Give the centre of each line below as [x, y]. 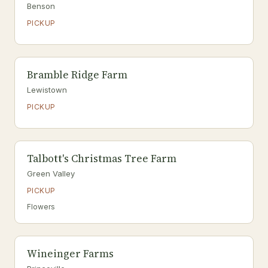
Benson [41, 6]
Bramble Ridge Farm [77, 75]
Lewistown [47, 90]
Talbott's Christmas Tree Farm [102, 159]
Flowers [41, 207]
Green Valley [51, 173]
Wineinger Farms [70, 254]
